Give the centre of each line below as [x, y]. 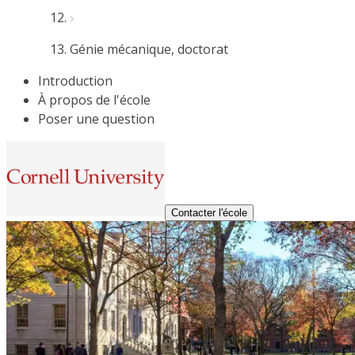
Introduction [75, 81]
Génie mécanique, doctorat [149, 49]
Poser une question [96, 119]
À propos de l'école [94, 100]
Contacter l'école [209, 213]
